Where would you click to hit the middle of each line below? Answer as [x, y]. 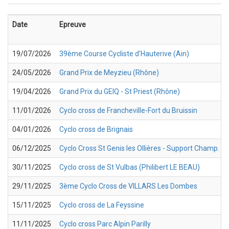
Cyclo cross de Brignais [96, 129]
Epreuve [73, 24]
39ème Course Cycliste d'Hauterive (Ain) [124, 53]
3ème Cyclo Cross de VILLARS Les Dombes [128, 186]
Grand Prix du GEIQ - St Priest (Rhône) [120, 91]
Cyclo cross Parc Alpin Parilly [105, 224]
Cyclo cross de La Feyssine [102, 205]
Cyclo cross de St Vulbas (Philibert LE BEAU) [130, 167]
